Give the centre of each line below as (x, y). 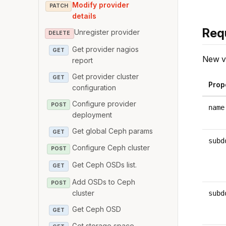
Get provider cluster (106, 76)
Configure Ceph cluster (111, 148)
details (84, 16)
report (83, 60)
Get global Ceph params (113, 131)
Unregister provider (107, 32)
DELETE (60, 33)
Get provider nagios (106, 49)
